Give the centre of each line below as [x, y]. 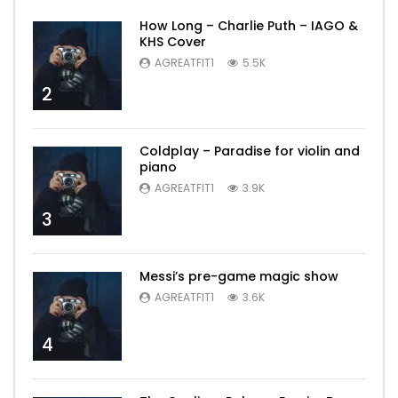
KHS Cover [173, 41]
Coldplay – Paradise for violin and [250, 151]
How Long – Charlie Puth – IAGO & [249, 25]
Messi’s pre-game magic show [239, 276]
